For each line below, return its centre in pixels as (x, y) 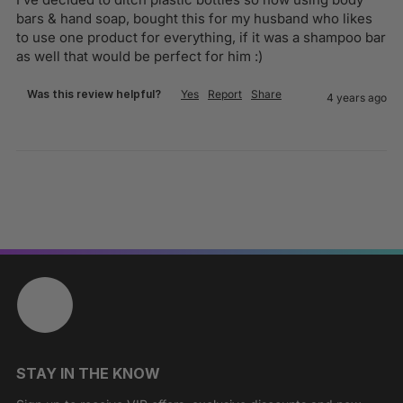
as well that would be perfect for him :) (139, 56)
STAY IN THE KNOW (88, 373)
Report (225, 94)
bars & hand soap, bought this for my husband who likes (194, 18)
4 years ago (357, 97)
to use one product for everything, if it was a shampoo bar (201, 37)
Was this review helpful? (94, 94)
